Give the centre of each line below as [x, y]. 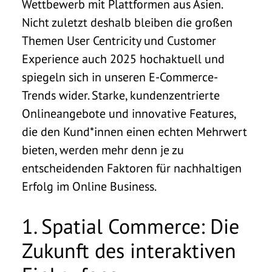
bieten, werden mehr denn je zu [103, 150]
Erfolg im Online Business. [89, 186]
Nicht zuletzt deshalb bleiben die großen [127, 22]
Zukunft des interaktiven [129, 250]
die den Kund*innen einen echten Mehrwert [134, 131]
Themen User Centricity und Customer [119, 40]
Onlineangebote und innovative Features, [129, 113]
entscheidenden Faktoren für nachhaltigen [132, 168]
